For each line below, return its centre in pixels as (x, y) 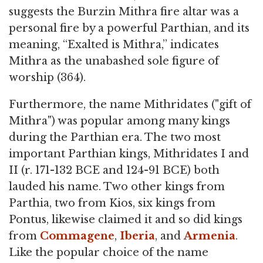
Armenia (210, 236)
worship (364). (47, 77)
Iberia (137, 236)
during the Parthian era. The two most (115, 137)
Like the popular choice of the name (109, 252)
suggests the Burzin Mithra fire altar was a (124, 11)
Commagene (77, 236)
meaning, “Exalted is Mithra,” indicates (114, 44)
